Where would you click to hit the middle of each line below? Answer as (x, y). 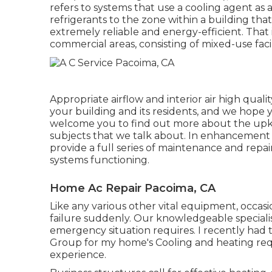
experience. (78, 254)
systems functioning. (100, 160)
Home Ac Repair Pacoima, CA (133, 188)
